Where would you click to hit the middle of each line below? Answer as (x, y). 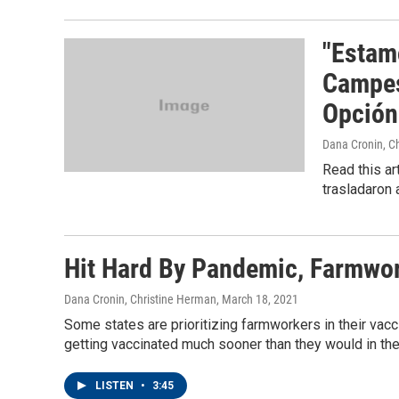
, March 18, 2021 (257, 299)
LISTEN (116, 386)
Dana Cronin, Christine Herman (140, 299)
